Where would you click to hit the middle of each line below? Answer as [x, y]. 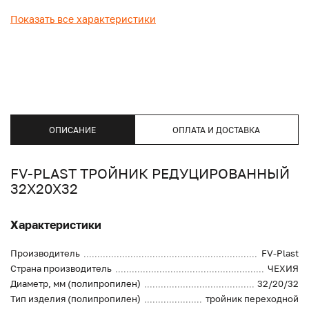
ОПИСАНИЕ [72, 130]
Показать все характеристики [83, 19]
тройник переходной [252, 299]
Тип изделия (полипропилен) [76, 299]
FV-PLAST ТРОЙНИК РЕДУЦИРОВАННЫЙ [150, 173]
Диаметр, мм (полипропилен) [76, 284]
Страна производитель [61, 269]
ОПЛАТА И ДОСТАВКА [217, 130]
